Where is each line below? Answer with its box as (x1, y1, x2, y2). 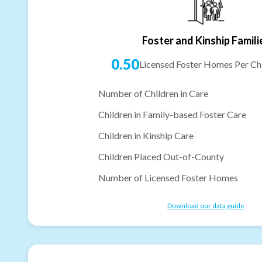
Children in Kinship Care (98, 129, 194, 141)
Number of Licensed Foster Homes (98, 171, 238, 183)
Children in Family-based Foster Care (98, 108, 246, 120)
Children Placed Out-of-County (98, 150, 224, 162)
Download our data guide (167, 201, 244, 210)
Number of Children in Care (98, 87, 208, 99)
